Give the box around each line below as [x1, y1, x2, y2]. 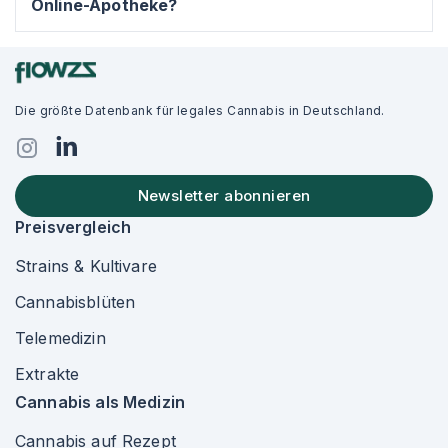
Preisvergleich [15, 217, 132, 237]
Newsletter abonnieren [137, 186, 311, 205]
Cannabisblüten [15, 292, 136, 312]
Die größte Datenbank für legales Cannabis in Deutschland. [15, 103, 385, 118]
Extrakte [15, 364, 80, 384]
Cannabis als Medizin [15, 392, 185, 412]
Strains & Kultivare [15, 256, 157, 276]
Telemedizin [15, 328, 106, 348]
